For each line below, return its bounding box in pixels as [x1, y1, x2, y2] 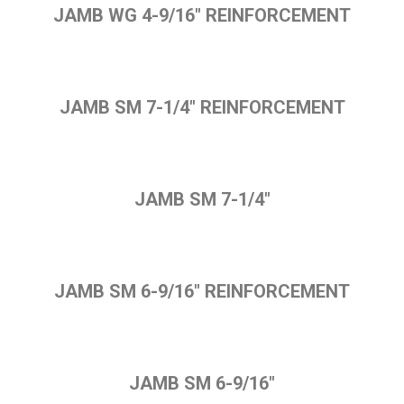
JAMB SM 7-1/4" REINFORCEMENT [59, 96, 345, 118]
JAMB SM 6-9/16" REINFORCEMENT [54, 280, 350, 302]
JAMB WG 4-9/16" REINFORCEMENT [53, 5, 351, 26]
